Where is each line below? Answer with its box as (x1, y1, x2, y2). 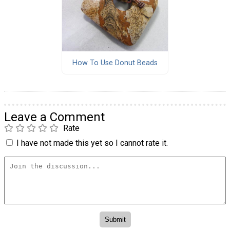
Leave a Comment (4, 110, 105, 125)
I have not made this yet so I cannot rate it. (16, 138, 168, 148)
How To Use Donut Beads (72, 58, 158, 67)
